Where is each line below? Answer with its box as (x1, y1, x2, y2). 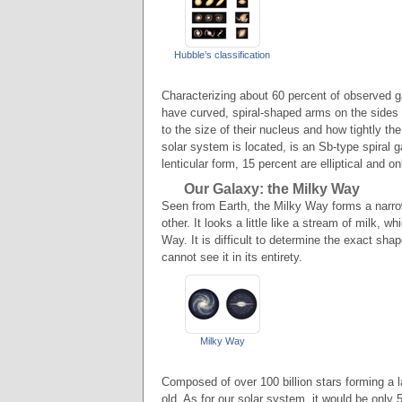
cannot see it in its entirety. (162, 250, 302, 264)
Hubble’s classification (174, 49, 270, 60)
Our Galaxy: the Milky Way (184, 181, 360, 197)
